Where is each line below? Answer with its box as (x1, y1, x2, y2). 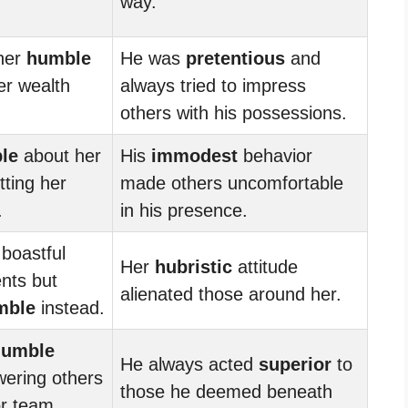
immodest (151, 145, 238, 166)
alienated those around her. (120, 283, 342, 304)
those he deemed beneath (120, 381, 332, 402)
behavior (238, 145, 312, 166)
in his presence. (120, 199, 248, 220)
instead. (36, 297, 105, 318)
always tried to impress (120, 75, 306, 96)
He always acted (120, 353, 259, 374)
